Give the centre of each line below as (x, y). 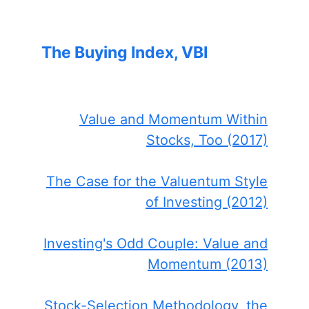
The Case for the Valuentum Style (157, 182)
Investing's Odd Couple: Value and (156, 244)
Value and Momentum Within (173, 120)
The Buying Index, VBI (124, 53)
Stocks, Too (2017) (207, 140)
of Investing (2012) (207, 202)
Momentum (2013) (208, 265)
